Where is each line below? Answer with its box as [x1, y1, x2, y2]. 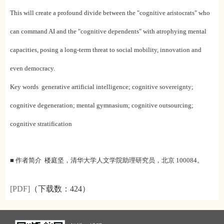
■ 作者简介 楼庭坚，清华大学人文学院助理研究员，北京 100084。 [10, 156, 203, 164]
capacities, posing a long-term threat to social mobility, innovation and [10, 46, 201, 53]
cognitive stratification [10, 120, 72, 127]
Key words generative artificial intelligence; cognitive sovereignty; [10, 83, 193, 90]
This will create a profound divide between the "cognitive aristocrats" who [10, 9, 210, 16]
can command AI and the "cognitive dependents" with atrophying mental [10, 27, 206, 35]
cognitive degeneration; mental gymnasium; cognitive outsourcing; [10, 101, 193, 109]
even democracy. [10, 64, 55, 72]
